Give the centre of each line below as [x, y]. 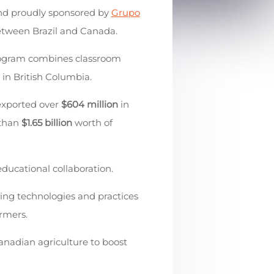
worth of [92, 123]
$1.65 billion [46, 123]
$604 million [89, 104]
